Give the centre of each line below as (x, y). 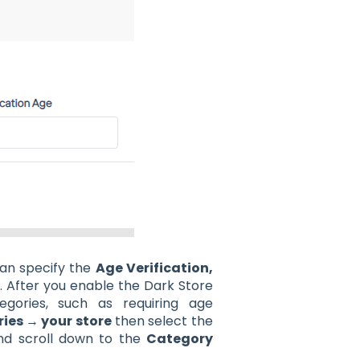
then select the (162, 321)
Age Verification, (154, 268)
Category (179, 339)
